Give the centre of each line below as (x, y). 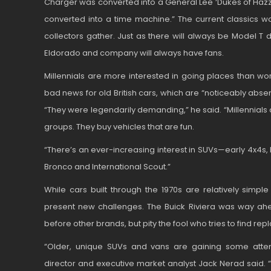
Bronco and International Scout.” (107, 167)
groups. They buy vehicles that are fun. (119, 127)
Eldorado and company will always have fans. (134, 53)
